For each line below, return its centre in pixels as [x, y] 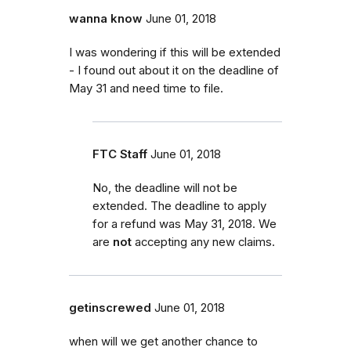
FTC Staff [120, 155]
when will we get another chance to [163, 342]
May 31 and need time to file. [146, 89]
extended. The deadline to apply [179, 206]
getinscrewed [110, 308]
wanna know [106, 19]
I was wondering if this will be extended [175, 53]
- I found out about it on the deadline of [174, 71]
